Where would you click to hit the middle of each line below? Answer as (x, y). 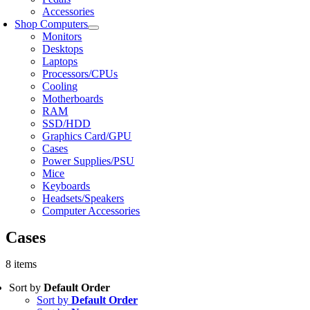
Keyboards (66, 186)
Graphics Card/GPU (87, 136)
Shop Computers (52, 24)
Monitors (62, 36)
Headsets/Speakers (83, 198)
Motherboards (73, 99)
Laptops (60, 61)
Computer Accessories (91, 211)
